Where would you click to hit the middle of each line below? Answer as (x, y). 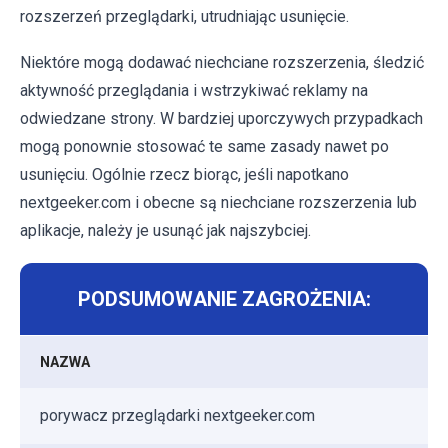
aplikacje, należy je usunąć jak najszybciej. (165, 231)
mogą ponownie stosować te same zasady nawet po (204, 147)
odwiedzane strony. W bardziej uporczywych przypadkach (221, 119)
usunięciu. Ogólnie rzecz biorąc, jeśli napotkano (184, 175)
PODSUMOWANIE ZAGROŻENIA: (224, 299)
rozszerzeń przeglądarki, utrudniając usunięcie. (184, 17)
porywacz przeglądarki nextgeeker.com (177, 416)
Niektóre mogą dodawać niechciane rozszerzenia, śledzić (222, 63)
